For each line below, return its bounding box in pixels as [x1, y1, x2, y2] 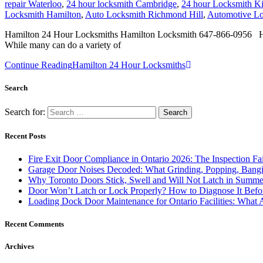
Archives [5, 242, 34, 251]
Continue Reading [5, 60, 72, 70]
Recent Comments [5, 220, 64, 229]
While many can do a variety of [5, 40, 121, 50]
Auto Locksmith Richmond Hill [85, 9, 203, 20]
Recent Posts [5, 131, 46, 140]
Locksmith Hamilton [5, 9, 81, 20]
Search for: [5, 106, 45, 117]
